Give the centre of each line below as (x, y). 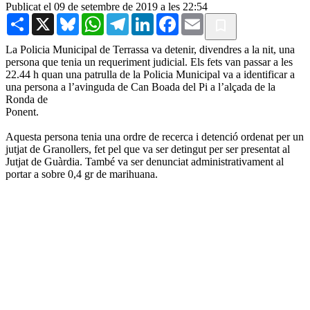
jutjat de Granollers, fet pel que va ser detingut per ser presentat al (148, 149)
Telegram (149, 18)
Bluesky (97, 18)
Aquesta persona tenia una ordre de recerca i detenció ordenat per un (155, 136)
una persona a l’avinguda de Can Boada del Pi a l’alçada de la (140, 86)
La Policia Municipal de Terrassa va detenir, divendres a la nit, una (150, 49)
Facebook (200, 18)
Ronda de (27, 99)
